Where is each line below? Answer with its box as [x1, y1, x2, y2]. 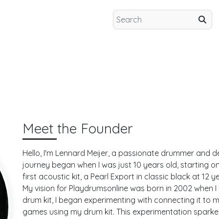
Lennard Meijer [55, 148, 108, 158]
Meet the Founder [22, 120, 133, 137]
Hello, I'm [22, 148, 55, 158]
